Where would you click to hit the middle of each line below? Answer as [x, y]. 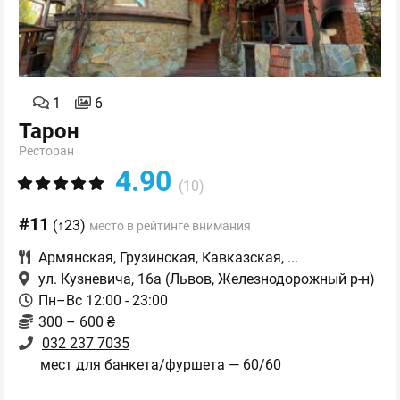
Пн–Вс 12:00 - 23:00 [103, 301]
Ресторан [46, 151]
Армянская [76, 258]
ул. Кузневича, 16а [100, 279]
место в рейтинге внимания [170, 226]
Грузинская [158, 258]
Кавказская [242, 258]
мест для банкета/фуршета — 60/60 [161, 365]
